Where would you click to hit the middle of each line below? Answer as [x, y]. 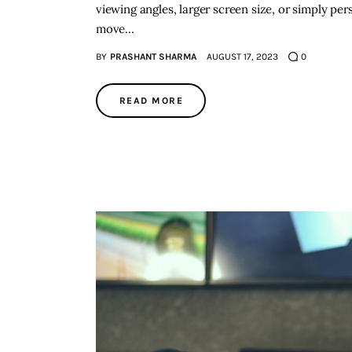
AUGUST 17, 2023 [242, 56]
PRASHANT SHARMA [153, 56]
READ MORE [151, 100]
